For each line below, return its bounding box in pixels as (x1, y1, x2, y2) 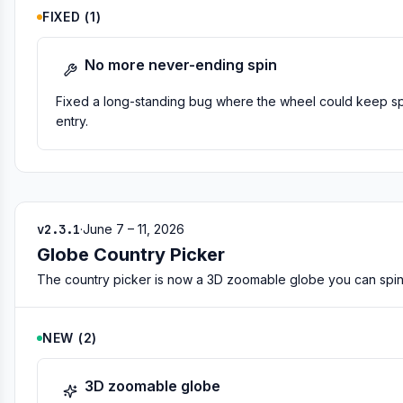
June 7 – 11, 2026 (83, 221, 184, 237)
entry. (56, 113, 88, 129)
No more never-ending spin (85, 56, 277, 74)
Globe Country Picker (37, 244, 225, 265)
